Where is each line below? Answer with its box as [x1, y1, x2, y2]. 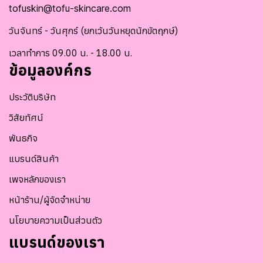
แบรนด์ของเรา [9, 232, 105, 252]
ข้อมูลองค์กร [9, 60, 92, 80]
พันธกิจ [9, 132, 38, 144]
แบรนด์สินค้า [9, 153, 59, 165]
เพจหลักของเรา [9, 173, 66, 186]
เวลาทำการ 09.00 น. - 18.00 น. [9, 47, 132, 59]
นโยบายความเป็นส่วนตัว [9, 214, 102, 227]
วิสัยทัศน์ [9, 112, 43, 124]
